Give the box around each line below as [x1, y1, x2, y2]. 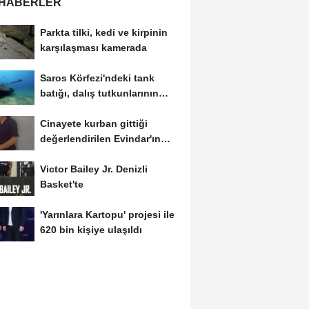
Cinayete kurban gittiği [39, 118, 148, 130]
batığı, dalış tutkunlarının [39, 88, 159, 99]
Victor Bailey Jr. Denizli [39, 163, 148, 175]
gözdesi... [39, 103, 86, 114]
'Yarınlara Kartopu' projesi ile [39, 208, 175, 220]
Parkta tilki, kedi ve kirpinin [39, 27, 168, 39]
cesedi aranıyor [39, 148, 112, 160]
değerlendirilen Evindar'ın [39, 133, 161, 145]
